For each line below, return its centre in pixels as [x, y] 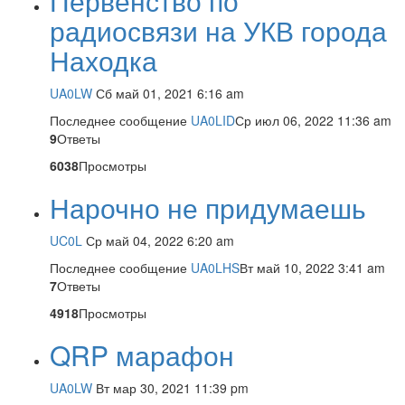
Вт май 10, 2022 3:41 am [312, 268]
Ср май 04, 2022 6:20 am [160, 240]
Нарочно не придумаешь [208, 207]
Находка [104, 60]
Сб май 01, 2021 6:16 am [170, 93]
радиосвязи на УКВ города [218, 30]
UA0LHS [215, 268]
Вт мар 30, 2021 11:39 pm [172, 388]
